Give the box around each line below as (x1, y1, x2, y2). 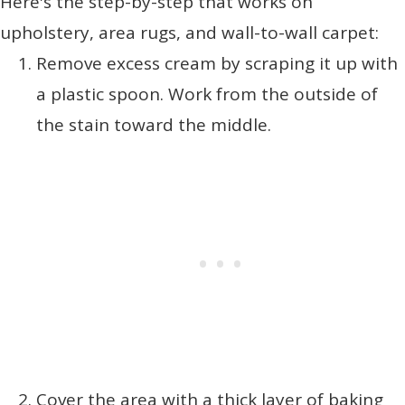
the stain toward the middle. (36, 113, 271, 137)
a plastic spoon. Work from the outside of (36, 82, 378, 107)
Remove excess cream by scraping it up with (36, 52, 398, 76)
